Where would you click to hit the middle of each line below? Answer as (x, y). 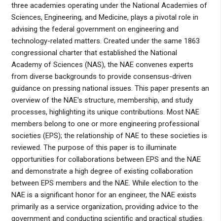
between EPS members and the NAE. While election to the (105, 183)
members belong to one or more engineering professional (105, 124)
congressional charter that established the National (94, 53)
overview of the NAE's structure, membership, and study (102, 100)
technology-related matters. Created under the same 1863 (105, 41)
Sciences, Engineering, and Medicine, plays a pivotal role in (105, 17)
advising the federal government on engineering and (95, 29)
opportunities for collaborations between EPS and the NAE (106, 159)
